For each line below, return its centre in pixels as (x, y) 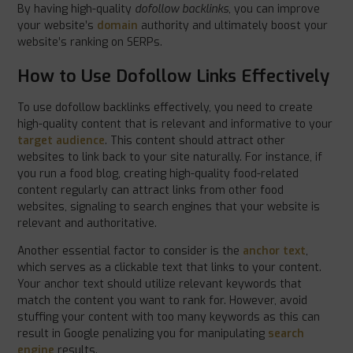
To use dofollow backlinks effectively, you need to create (165, 107)
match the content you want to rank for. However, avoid (163, 301)
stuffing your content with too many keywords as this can (169, 318)
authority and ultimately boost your (233, 25)
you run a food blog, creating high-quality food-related (158, 173)
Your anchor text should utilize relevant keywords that (160, 284)
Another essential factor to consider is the (130, 251)
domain (118, 25)
